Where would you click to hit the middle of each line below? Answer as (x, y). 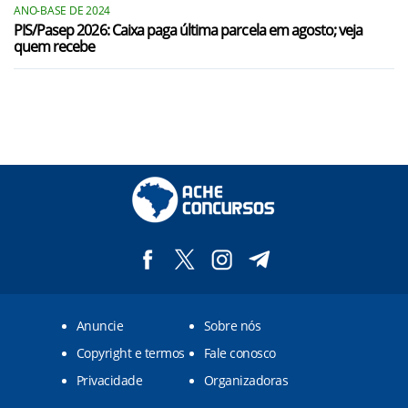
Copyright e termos (131, 353)
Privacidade (110, 380)
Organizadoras (246, 380)
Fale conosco (240, 353)
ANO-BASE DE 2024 (62, 10)
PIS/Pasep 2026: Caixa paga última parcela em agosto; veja (189, 30)
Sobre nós (233, 326)
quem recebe (55, 46)
